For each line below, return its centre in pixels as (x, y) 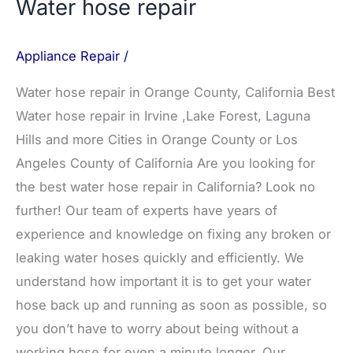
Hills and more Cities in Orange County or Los (157, 140)
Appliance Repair (68, 56)
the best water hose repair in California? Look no (165, 187)
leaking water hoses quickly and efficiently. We (160, 258)
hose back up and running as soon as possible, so (171, 305)
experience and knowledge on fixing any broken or (173, 234)
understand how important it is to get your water (163, 282)
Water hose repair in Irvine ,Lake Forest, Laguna (163, 116)
